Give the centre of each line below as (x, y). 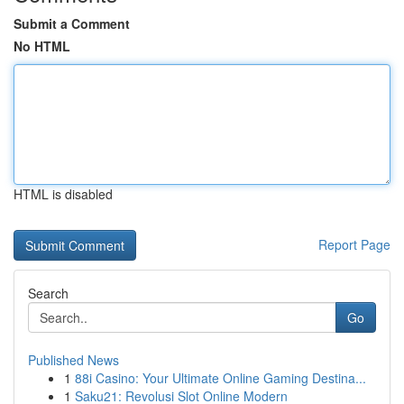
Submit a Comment (72, 23)
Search (48, 293)
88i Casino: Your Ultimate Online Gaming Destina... (220, 378)
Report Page (354, 244)
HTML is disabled (63, 194)
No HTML (42, 46)
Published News (73, 360)
